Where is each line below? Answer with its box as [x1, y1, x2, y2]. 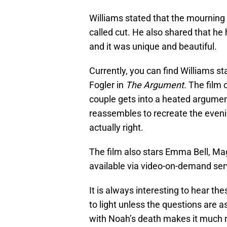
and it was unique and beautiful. [89, 41, 217, 52]
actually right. [89, 122, 143, 133]
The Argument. [126, 80, 188, 91]
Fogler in [89, 80, 126, 91]
